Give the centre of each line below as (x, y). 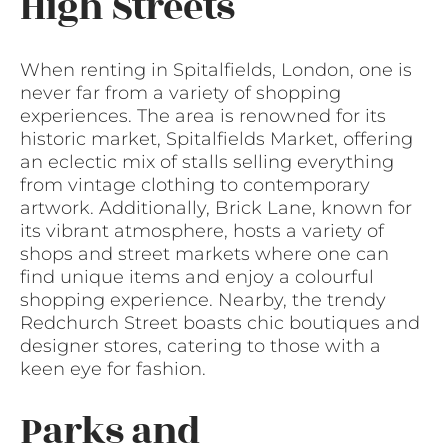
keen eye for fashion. (113, 369)
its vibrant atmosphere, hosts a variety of (202, 231)
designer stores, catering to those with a (200, 346)
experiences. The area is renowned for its (203, 116)
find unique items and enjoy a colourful (197, 277)
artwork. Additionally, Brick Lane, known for (216, 208)
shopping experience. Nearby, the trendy (203, 300)
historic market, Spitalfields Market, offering (216, 139)
